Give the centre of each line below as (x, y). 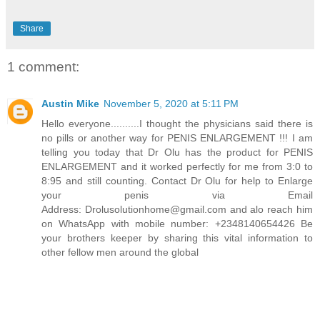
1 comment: (43, 66)
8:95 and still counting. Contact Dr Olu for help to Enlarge (177, 181)
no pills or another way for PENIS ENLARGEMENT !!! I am (177, 138)
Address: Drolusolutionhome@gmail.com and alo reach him (177, 210)
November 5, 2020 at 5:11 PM (171, 104)
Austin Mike (70, 104)
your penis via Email (177, 195)
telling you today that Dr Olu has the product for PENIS (177, 152)
